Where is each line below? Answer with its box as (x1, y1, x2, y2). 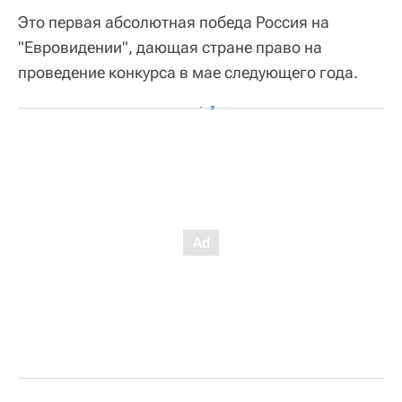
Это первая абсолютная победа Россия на (18, 13, 329, 31)
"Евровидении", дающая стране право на (18, 38, 322, 57)
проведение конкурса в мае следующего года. (18, 63, 358, 82)
